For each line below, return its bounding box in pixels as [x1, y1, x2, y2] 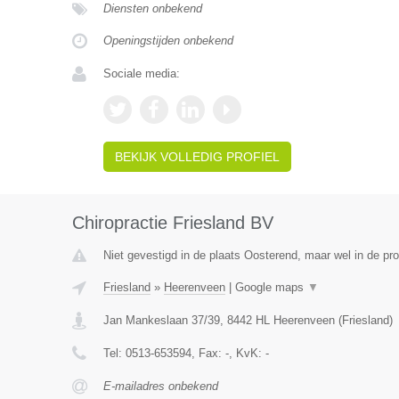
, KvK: [228, 346, 265, 360]
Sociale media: [102, 67, 180, 80]
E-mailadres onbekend [102, 379, 218, 393]
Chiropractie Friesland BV [71, 213, 273, 232]
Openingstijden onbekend [102, 34, 233, 47]
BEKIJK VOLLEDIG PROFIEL [114, 150, 280, 164]
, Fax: [191, 346, 225, 360]
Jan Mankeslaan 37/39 [102, 313, 220, 327]
